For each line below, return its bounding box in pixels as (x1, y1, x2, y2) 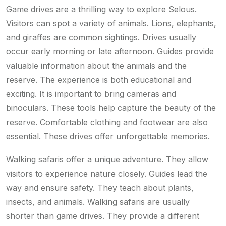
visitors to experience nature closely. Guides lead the (6, 168, 207, 179)
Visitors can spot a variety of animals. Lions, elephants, (6, 18, 216, 28)
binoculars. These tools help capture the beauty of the (6, 102, 216, 113)
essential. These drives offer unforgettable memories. (6, 131, 210, 141)
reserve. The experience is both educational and (6, 74, 191, 85)
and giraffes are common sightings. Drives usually (6, 32, 196, 42)
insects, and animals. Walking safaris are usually (6, 196, 190, 207)
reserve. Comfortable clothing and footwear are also (6, 117, 208, 127)
